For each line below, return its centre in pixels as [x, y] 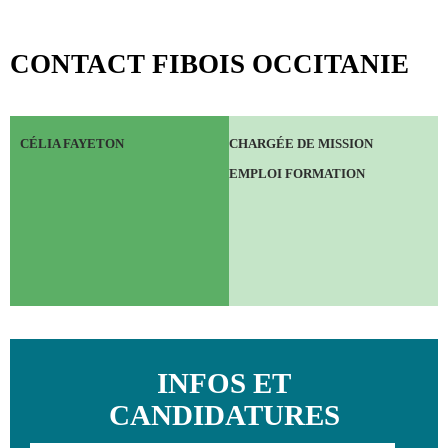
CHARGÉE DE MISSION [301, 143]
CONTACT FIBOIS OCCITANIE [209, 63]
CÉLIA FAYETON [72, 143]
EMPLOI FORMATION [297, 173]
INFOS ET [224, 383]
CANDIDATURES [224, 415]
